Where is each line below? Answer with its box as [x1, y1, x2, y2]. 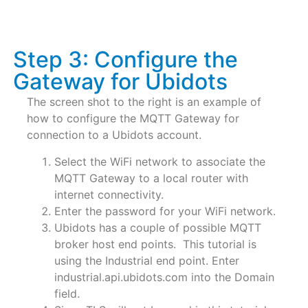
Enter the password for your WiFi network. [54, 203, 276, 218]
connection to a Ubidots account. [26, 128, 201, 142]
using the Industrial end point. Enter [54, 253, 239, 267]
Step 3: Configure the [12, 46, 238, 74]
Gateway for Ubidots [12, 68, 228, 96]
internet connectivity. [54, 187, 164, 201]
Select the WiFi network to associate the [54, 154, 265, 168]
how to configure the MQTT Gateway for [26, 111, 239, 126]
